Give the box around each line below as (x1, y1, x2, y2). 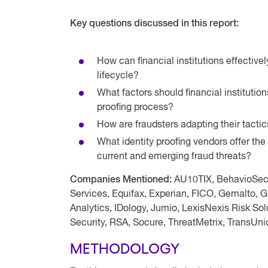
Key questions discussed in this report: (70, 19, 239, 29)
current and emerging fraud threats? (97, 152, 251, 162)
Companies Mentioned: (70, 175, 174, 185)
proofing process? (97, 103, 173, 112)
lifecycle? (97, 71, 139, 81)
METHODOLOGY (70, 239, 179, 256)
